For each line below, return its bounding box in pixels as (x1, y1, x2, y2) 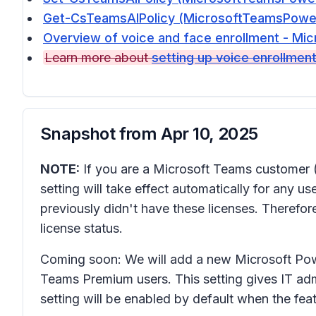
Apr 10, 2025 (160, 123, 258, 144)
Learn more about (44, 50, 152, 65)
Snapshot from (40, 123, 161, 144)
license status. (40, 221, 123, 236)
